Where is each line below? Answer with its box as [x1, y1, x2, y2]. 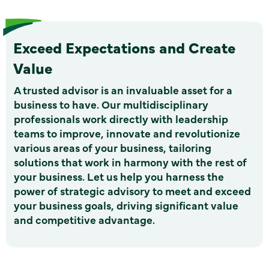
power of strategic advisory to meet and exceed [14, 183, 251, 199]
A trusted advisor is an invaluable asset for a [14, 82, 232, 98]
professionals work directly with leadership [14, 111, 228, 127]
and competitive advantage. [14, 212, 155, 228]
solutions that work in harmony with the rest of [14, 154, 247, 170]
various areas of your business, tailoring [14, 140, 211, 156]
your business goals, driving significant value [14, 198, 238, 213]
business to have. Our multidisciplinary [14, 97, 208, 112]
